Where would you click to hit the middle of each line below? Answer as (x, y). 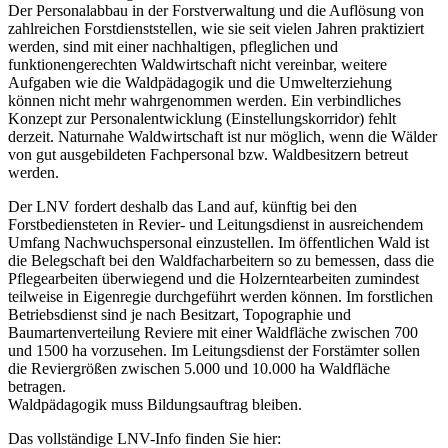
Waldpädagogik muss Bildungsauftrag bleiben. (155, 404)
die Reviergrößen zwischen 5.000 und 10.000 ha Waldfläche (199, 368)
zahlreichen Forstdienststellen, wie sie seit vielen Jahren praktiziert (216, 28)
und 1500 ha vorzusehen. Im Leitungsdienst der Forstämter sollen (214, 350)
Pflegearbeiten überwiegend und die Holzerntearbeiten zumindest (213, 278)
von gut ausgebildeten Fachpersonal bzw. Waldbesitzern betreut (208, 154)
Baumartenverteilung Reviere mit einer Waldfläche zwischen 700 (213, 332)
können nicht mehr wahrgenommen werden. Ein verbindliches (204, 100)
